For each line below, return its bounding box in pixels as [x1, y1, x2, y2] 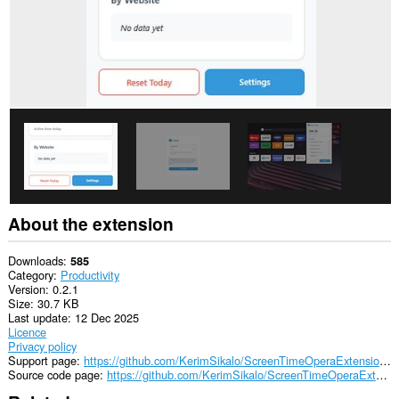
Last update [7, 309, 68, 327]
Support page [7, 352, 77, 370]
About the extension [7, 210, 174, 236]
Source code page [7, 366, 100, 384]
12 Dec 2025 [74, 309, 139, 327]
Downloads [7, 252, 63, 270]
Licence [7, 323, 46, 341]
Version [7, 281, 45, 298]
